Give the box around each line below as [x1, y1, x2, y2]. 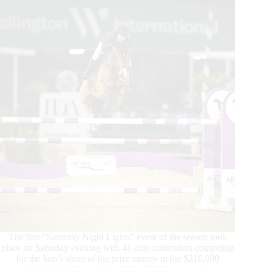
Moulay [116, 40, 148, 52]
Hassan [116, 63, 149, 74]
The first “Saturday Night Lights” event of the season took [8, 232, 227, 243]
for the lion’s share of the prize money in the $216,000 [15, 253, 219, 264]
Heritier [116, 29, 150, 41]
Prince [116, 17, 145, 29]
